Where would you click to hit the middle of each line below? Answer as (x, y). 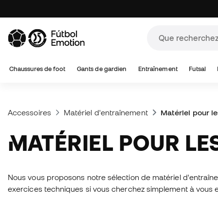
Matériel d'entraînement (106, 112)
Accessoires (29, 112)
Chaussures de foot (37, 69)
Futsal (197, 69)
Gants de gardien (102, 69)
